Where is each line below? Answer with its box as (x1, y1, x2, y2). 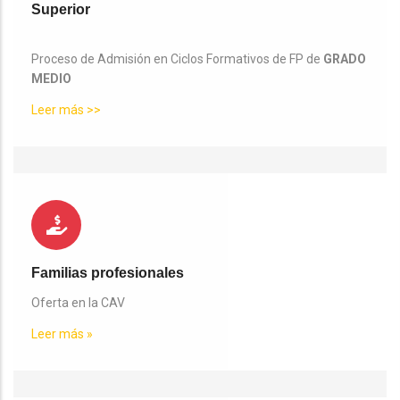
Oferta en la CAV (31, 295, 125, 310)
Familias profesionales (31, 264, 184, 280)
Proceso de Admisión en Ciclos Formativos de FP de (31, 51, 323, 66)
